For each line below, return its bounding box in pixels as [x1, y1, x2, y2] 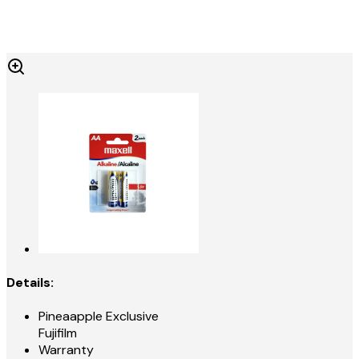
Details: [6, 273, 54, 291]
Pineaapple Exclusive [38, 308, 159, 325]
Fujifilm [38, 325, 77, 342]
